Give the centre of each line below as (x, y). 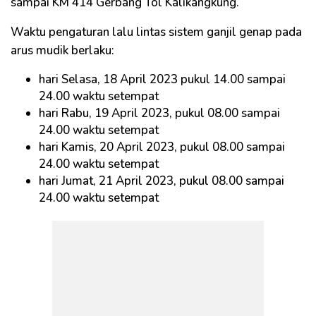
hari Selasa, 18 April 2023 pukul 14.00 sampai (162, 79)
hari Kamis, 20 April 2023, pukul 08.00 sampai (162, 147)
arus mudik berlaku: (62, 50)
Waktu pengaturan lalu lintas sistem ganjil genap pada (156, 32)
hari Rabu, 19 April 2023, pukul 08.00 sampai (159, 113)
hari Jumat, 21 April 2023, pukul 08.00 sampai (162, 181)
